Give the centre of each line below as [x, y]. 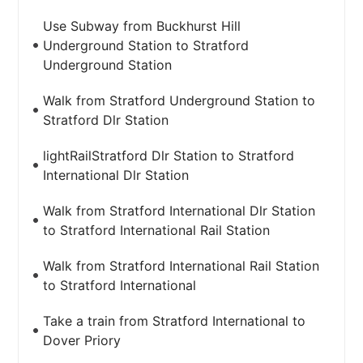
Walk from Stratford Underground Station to [179, 100]
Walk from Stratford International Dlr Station [179, 211]
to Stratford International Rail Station [157, 230]
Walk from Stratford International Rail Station [181, 266]
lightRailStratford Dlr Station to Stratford [169, 156]
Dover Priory [82, 340]
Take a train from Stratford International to [175, 321]
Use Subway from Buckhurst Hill [142, 26]
